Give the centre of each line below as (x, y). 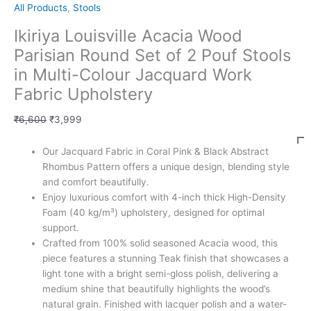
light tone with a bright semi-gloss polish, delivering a (161, 274)
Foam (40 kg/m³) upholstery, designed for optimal (154, 213)
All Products (41, 7)
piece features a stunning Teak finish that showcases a (166, 259)
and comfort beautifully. (96, 182)
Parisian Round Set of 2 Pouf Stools (152, 55)
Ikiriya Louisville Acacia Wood (128, 35)
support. (61, 228)
